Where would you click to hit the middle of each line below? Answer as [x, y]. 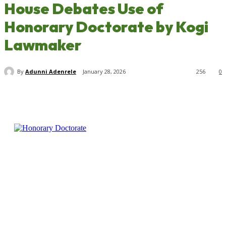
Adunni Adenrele [51, 71]
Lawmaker [43, 45]
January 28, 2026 [104, 72]
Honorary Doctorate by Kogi [106, 27]
